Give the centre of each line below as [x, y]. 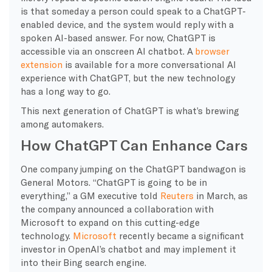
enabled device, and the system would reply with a [127, 24]
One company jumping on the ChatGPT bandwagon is [133, 168]
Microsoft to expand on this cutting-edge [110, 222]
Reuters [177, 195]
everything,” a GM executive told [90, 195]
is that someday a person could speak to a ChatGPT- [133, 11]
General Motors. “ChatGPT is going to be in [114, 182]
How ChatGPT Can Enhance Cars [134, 144]
